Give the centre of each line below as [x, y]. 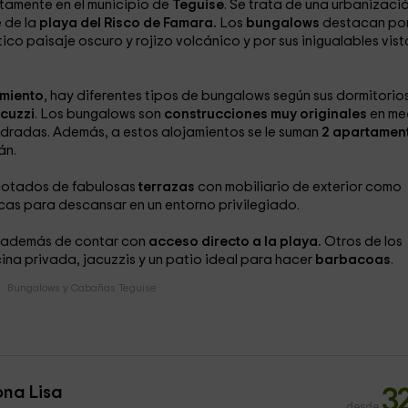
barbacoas [352, 260]
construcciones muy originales [265, 114]
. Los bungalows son [99, 114]
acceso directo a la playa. [236, 242]
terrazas [165, 187]
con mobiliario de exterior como [298, 187]
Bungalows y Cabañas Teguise [82, 288]
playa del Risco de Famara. [129, 23]
